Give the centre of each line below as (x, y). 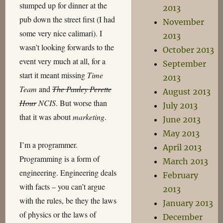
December (183, 217)
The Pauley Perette (82, 89)
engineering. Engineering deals (68, 172)
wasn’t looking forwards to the (66, 47)
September (185, 64)
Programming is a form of (59, 159)
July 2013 (180, 106)
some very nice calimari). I (60, 33)
